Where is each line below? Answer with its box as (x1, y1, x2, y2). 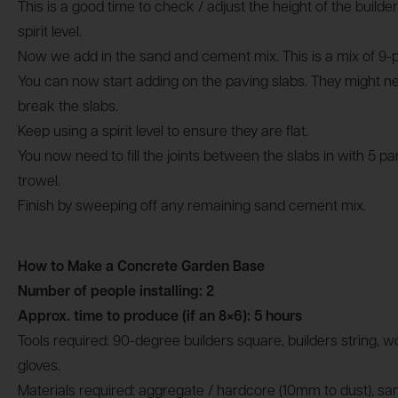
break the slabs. (18, 99, 118, 115)
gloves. (18, 359, 60, 374)
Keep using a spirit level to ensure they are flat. (18, 124, 308, 139)
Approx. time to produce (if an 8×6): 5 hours (18, 309, 302, 324)
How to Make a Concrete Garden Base (18, 259, 265, 275)
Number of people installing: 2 (18, 284, 214, 299)
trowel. (18, 174, 60, 189)
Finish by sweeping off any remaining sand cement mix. (18, 199, 366, 214)
